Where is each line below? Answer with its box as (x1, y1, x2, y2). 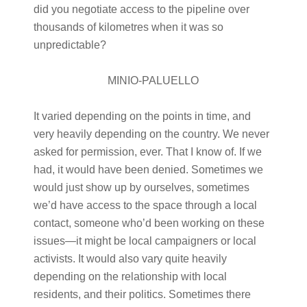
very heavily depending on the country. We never (33, 128, 269, 140)
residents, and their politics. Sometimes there (33, 288, 251, 300)
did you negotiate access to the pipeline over (33, 3, 249, 15)
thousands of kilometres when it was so (33, 21, 223, 33)
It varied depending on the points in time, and (33, 110, 251, 122)
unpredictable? (33, 39, 106, 51)
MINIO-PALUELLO (108, 75, 199, 86)
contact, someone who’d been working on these (33, 217, 265, 229)
